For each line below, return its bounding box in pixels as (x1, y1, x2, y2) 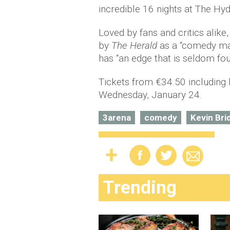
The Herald (111, 40, 157, 51)
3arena (103, 112, 131, 123)
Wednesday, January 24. (99, 89, 202, 101)
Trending (103, 177, 177, 198)
